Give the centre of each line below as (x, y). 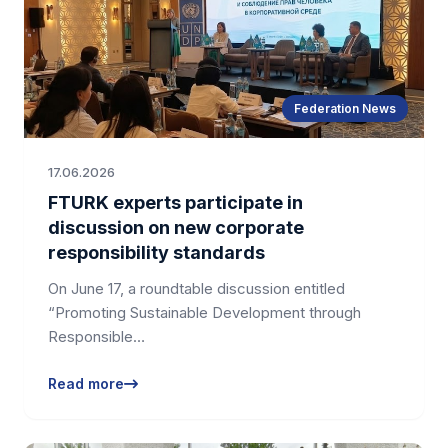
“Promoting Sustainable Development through (204, 312)
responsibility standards (156, 252)
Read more (86, 383)
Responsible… (96, 336)
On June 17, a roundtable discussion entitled (196, 288)
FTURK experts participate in (175, 202)
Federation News (345, 108)
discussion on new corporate (176, 227)
